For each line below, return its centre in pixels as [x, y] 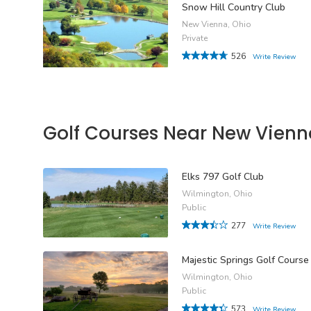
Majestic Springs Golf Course [245, 260]
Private [195, 38]
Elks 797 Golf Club [223, 177]
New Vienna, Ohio [217, 24]
